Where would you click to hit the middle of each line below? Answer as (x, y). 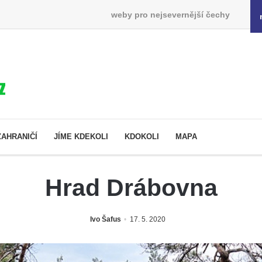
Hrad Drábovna (131, 187)
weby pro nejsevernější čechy (170, 14)
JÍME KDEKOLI (81, 136)
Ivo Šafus (105, 219)
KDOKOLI (142, 136)
